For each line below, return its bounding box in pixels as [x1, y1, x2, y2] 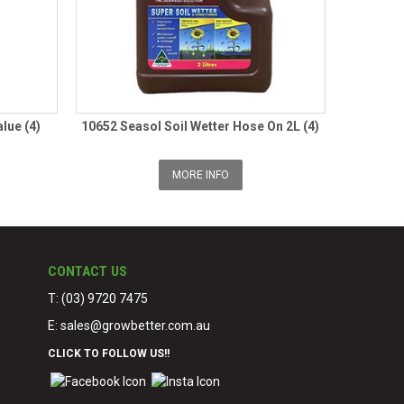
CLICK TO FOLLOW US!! [48, 346, 170, 360]
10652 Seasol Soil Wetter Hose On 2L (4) [81, 118, 320, 133]
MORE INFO [171, 168, 229, 181]
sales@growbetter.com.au [60, 317, 211, 333]
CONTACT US [48, 262, 128, 280]
